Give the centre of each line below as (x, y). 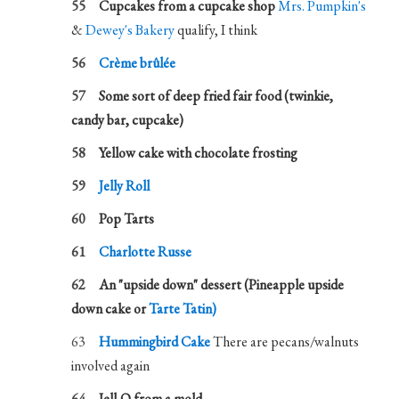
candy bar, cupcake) (128, 120)
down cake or (110, 309)
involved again (111, 366)
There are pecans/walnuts (285, 342)
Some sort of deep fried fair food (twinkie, (216, 96)
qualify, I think (216, 30)
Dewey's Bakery (130, 30)
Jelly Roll (125, 186)
